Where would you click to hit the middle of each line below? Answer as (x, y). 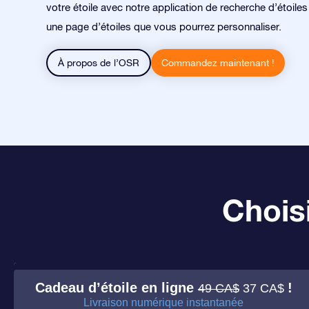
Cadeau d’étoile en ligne (116, 288)
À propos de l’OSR (99, 63)
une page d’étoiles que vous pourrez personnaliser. (164, 27)
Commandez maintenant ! (218, 63)
